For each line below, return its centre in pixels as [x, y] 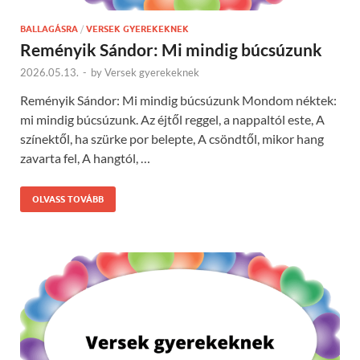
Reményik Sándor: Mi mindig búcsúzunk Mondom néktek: [178, 100]
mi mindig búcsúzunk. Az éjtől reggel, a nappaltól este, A [172, 120]
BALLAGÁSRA [49, 29]
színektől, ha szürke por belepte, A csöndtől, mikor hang [172, 139]
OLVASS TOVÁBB [68, 200]
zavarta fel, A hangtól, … [85, 158]
